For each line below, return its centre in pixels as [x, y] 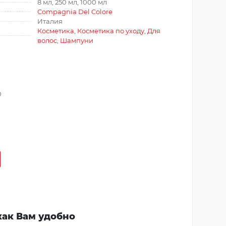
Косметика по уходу [111, 31]
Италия [50, 21]
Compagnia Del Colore [75, 11]
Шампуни [77, 40]
